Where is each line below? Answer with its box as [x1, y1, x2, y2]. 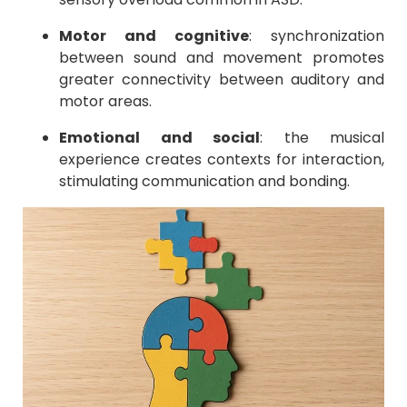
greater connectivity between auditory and [59, 68, 384, 90]
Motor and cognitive [59, 25, 249, 46]
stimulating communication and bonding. [59, 170, 350, 192]
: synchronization [249, 25, 384, 46]
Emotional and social [59, 126, 260, 148]
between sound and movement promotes [59, 46, 384, 68]
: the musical [260, 126, 384, 148]
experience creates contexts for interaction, [59, 148, 384, 170]
